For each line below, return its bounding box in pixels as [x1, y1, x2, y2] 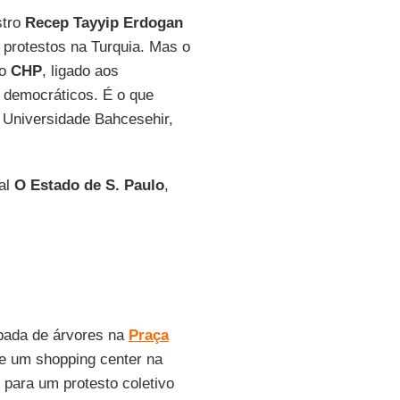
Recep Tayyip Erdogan [24, 14, 183, 31]
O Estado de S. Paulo [13, 177, 164, 194]
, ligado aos [41, 62, 119, 79]
